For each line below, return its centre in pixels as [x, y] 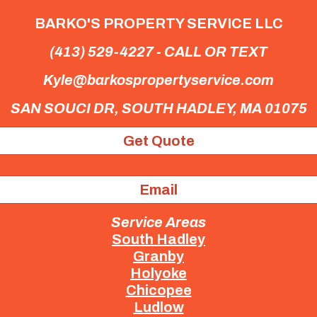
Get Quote [158, 141]
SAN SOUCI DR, [66, 108]
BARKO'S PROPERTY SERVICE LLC [158, 23]
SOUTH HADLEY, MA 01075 [214, 108]
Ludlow [158, 307]
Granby [158, 256]
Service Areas [158, 222]
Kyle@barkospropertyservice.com [158, 80]
